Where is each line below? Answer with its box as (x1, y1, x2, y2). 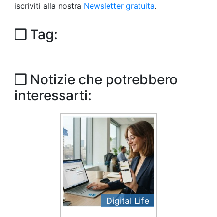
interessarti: (15, 87, 92, 104)
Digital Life (106, 196, 149, 206)
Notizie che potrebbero (27, 71, 178, 88)
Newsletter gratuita (84, 1, 155, 11)
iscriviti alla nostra (15, 1, 84, 11)
